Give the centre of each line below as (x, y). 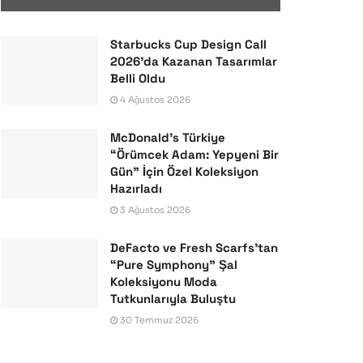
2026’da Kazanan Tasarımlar (194, 62)
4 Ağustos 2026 (154, 100)
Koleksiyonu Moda (164, 282)
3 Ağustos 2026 (154, 210)
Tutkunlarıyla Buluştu (173, 299)
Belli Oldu (138, 79)
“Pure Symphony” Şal (174, 265)
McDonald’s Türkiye (168, 138)
